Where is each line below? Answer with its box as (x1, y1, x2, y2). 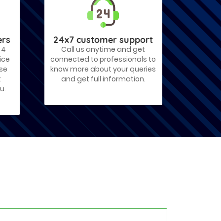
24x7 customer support (53, 34, 153, 45)
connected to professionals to (50, 54, 156, 64)
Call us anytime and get (61, 44, 146, 54)
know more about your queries (50, 64, 156, 74)
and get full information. (61, 74, 146, 84)
